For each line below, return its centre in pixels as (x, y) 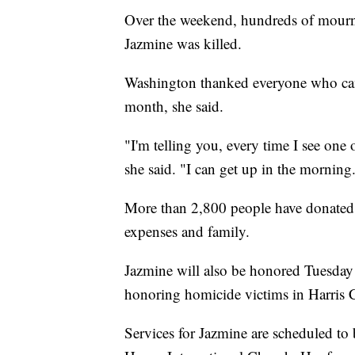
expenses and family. (187, 231)
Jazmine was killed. (183, 44)
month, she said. (174, 106)
